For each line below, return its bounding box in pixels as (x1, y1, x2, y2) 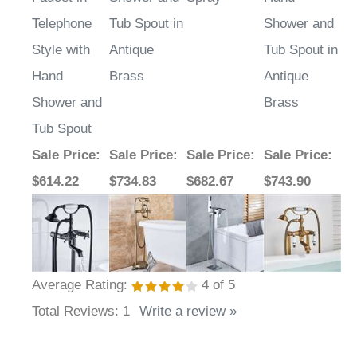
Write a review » (139, 304, 237, 320)
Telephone (32, 16, 92, 32)
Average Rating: (32, 277, 127, 293)
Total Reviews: (32, 304, 123, 320)
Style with (32, 42, 90, 58)
